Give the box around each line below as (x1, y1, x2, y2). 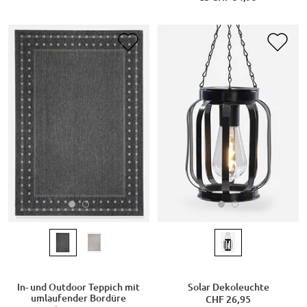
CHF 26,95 (206, 294, 251, 306)
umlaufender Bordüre (31, 293, 127, 304)
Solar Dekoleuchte (187, 282, 269, 293)
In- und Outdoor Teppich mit (17, 282, 140, 293)
